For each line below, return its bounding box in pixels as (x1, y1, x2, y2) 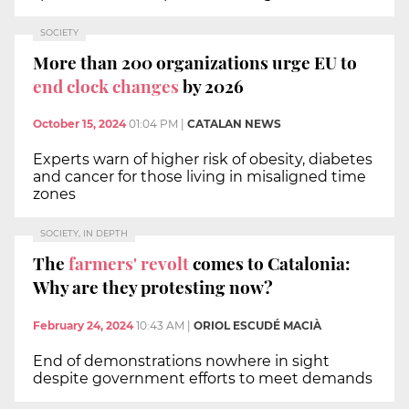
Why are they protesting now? (33, 274, 273, 299)
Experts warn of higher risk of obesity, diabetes (33, 151, 372, 169)
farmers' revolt (68, 250, 189, 275)
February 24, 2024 (33, 318, 133, 332)
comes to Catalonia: (189, 250, 351, 275)
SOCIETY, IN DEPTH (40, 228, 128, 239)
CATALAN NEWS (187, 117, 281, 131)
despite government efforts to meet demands (33, 369, 372, 387)
